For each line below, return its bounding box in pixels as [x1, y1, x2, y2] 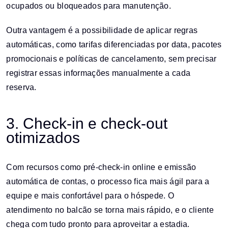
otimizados [6, 129, 80, 146]
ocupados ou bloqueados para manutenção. [6, 2, 172, 11]
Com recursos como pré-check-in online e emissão [6, 162, 196, 172]
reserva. [6, 82, 37, 92]
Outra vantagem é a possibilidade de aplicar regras [6, 25, 198, 35]
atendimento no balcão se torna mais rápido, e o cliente [6, 205, 214, 214]
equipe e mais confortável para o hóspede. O [6, 191, 175, 200]
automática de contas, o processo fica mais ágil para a [6, 177, 210, 186]
